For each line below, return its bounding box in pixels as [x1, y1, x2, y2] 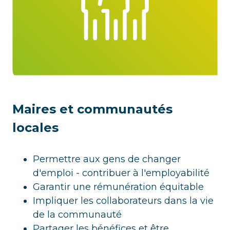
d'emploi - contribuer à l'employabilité [33, 167, 209, 179]
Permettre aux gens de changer [33, 154, 181, 165]
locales [12, 120, 59, 136]
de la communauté [33, 209, 122, 221]
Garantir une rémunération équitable [33, 181, 204, 193]
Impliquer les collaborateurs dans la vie [33, 195, 214, 207]
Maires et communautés [12, 102, 172, 117]
